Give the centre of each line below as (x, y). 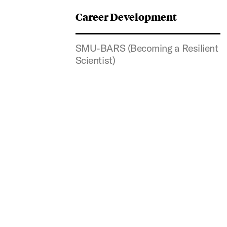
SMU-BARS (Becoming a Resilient (147, 48)
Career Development (126, 16)
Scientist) (95, 60)
